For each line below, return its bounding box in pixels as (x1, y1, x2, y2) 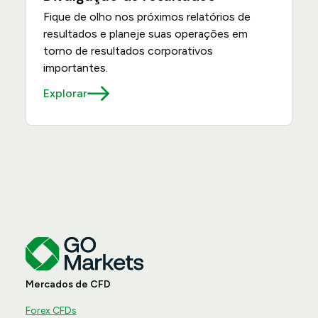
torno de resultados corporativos (43, 44, 213, 57)
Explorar (43, 87, 87, 100)
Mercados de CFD (25, 278, 111, 291)
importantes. (43, 61, 108, 75)
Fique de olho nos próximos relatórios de (43, 10, 251, 23)
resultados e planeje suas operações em (43, 27, 248, 40)
